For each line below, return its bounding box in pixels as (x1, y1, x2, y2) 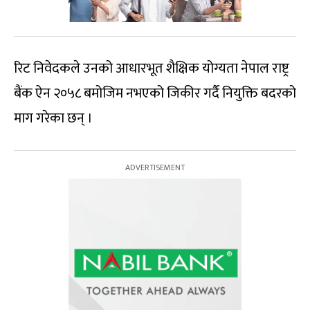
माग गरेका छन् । (14, 107, 93, 131)
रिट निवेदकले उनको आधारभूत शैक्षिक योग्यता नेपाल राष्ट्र (14, 57, 289, 81)
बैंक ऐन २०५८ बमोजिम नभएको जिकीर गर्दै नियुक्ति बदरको (14, 82, 296, 106)
